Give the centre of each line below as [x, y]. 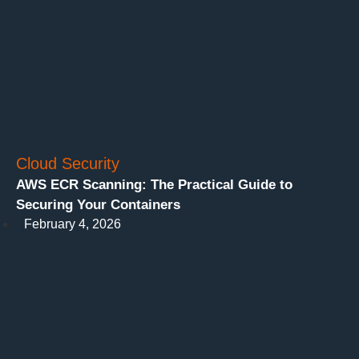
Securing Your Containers [98, 205]
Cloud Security [68, 164]
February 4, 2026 [73, 224]
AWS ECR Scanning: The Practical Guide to [154, 185]
